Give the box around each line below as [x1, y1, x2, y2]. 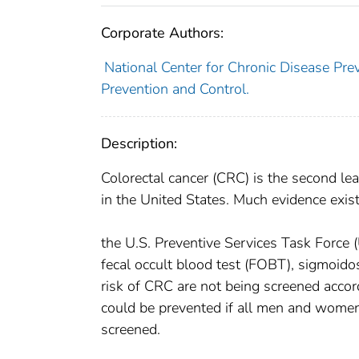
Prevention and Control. [101, 79, 249, 99]
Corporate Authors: [101, 23, 224, 43]
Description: [101, 134, 177, 154]
